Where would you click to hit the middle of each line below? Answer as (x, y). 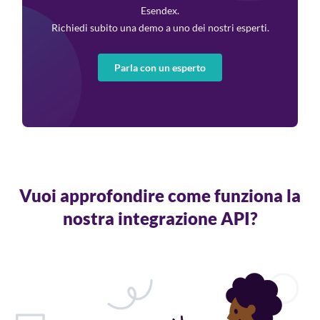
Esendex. (160, 11)
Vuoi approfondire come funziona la (160, 196)
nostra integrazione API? (160, 219)
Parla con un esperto (160, 67)
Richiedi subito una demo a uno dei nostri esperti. (160, 28)
